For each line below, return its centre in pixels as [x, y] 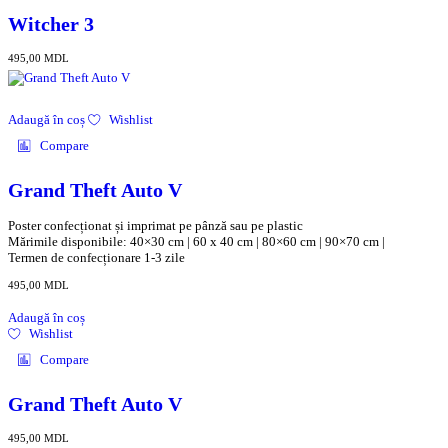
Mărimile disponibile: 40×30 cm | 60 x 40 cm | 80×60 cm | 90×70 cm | [196, 242]
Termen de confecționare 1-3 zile [96, 258]
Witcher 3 [51, 25]
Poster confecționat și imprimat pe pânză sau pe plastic [155, 226]
